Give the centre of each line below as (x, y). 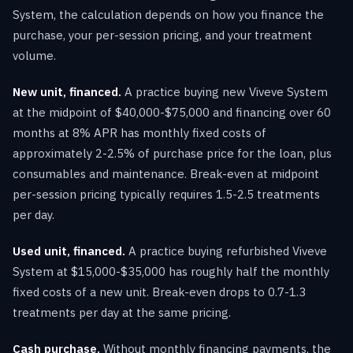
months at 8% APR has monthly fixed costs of (139, 132)
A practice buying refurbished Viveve (226, 251)
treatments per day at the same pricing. (122, 312)
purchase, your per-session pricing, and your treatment (162, 35)
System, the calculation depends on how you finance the (168, 14)
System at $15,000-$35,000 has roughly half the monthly (171, 271)
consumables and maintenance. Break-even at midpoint (166, 173)
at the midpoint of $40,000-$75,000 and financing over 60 (172, 112)
